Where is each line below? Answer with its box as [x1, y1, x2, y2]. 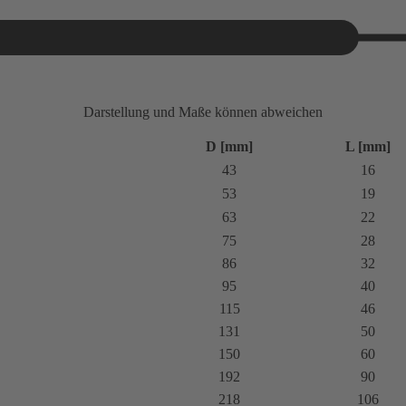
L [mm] [345, 138, 391, 154]
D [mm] [206, 138, 253, 154]
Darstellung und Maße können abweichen [83, 103, 323, 120]
